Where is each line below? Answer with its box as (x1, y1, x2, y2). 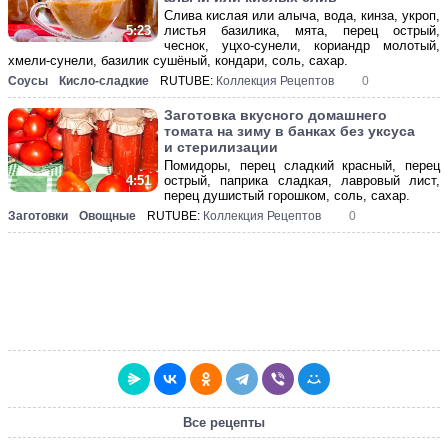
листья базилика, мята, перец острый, (164, 23, 440, 38)
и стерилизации (164, 139, 278, 155)
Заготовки (8, 209, 68, 223)
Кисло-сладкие (59, 74, 149, 88)
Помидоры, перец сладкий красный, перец (164, 158, 440, 173)
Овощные (79, 209, 136, 223)
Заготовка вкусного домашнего (164, 107, 387, 123)
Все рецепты (183, 415, 265, 430)
